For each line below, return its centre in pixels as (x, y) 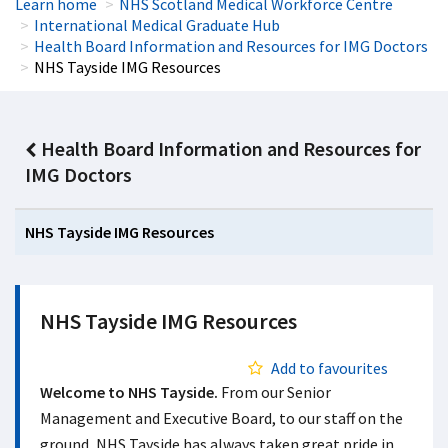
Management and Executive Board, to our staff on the (221, 418)
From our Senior (276, 392)
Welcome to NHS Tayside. (130, 392)
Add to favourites (329, 368)
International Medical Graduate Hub (157, 25)
